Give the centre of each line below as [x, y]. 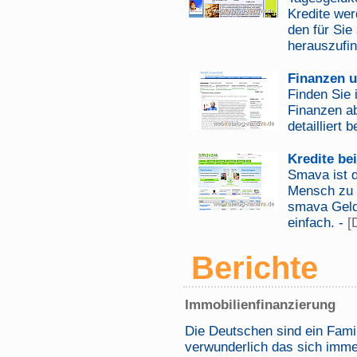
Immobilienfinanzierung [260, 305]
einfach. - [318, 223]
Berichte [255, 268]
